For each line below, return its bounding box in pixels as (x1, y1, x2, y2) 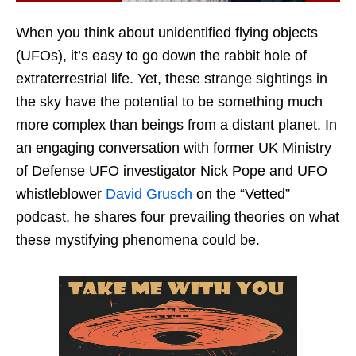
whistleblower (16, 185, 106, 202)
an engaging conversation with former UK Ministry (16, 139, 331, 156)
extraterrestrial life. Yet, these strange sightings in (16, 70, 327, 87)
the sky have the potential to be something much (16, 93, 323, 110)
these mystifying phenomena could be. (16, 231, 260, 248)
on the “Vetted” (192, 185, 290, 202)
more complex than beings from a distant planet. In (16, 116, 337, 133)
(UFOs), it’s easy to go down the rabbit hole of (16, 47, 307, 64)
